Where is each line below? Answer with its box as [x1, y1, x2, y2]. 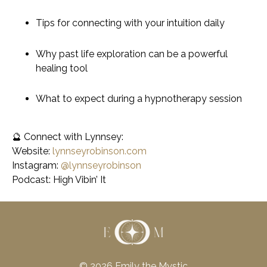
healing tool [36, 62, 88, 74]
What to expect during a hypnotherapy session [36, 92, 242, 104]
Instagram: [12, 159, 58, 171]
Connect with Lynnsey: [24, 131, 123, 142]
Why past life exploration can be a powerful [36, 48, 228, 60]
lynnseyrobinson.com [52, 145, 147, 157]
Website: [12, 145, 50, 157]
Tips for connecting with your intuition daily [36, 17, 225, 29]
